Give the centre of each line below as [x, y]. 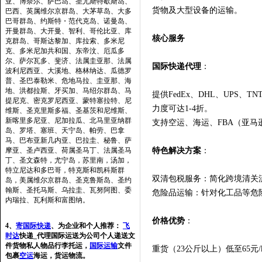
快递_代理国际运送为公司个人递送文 [77, 236]
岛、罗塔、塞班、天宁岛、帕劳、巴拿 [65, 130]
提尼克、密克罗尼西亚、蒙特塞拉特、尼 [68, 101]
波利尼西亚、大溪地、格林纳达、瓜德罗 [68, 71]
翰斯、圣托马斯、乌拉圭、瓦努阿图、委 [68, 190]
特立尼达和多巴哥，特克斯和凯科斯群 [65, 170]
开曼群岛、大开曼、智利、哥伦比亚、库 [68, 31]
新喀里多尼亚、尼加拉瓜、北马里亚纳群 [68, 120]
